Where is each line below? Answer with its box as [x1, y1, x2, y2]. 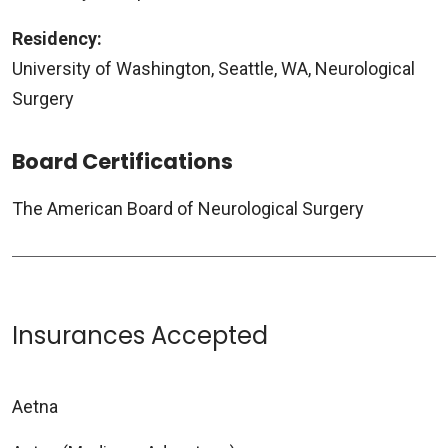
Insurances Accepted [12, 318, 268, 352]
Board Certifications [12, 146, 233, 176]
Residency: [12, 27, 102, 49]
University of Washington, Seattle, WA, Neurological [12, 57, 415, 79]
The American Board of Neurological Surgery [12, 197, 364, 219]
